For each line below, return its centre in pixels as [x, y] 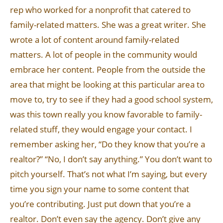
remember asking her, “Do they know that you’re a [108, 144]
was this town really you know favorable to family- [106, 114]
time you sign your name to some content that [100, 189]
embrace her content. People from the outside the [108, 69]
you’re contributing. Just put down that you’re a [100, 204]
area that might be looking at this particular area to [107, 84]
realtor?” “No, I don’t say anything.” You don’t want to [111, 159]
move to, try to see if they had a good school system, [111, 99]
